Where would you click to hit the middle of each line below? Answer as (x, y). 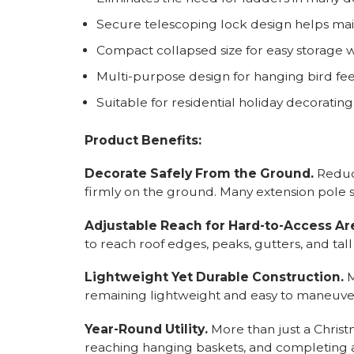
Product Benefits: (143, 140)
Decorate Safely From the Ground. (201, 173)
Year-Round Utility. (146, 329)
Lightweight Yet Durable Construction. (214, 277)
